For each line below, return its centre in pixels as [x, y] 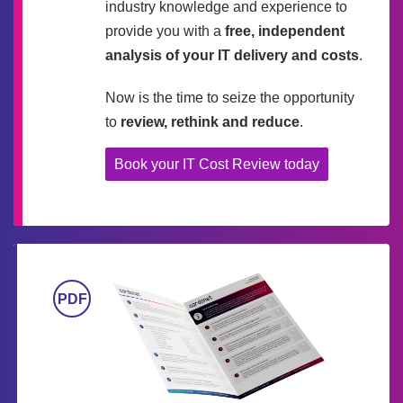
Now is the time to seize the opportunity [230, 98]
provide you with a [165, 31]
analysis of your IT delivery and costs [232, 56]
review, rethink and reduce [210, 122]
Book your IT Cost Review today [217, 165]
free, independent [285, 31]
